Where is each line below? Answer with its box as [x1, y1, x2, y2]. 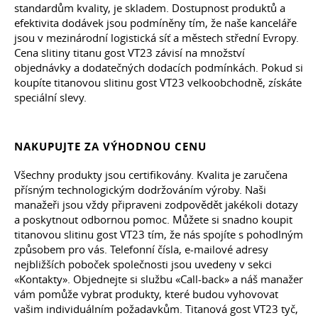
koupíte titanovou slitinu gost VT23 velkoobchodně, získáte [14, 75, 302, 89]
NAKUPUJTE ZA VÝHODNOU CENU [14, 138, 207, 154]
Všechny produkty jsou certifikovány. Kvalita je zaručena [14, 167, 287, 182]
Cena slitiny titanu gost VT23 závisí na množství [14, 45, 245, 60]
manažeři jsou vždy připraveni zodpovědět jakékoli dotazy [14, 197, 298, 212]
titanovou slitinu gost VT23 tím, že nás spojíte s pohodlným [14, 226, 303, 241]
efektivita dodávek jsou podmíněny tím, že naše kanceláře [14, 15, 297, 30]
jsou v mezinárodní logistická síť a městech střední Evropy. [14, 30, 299, 45]
